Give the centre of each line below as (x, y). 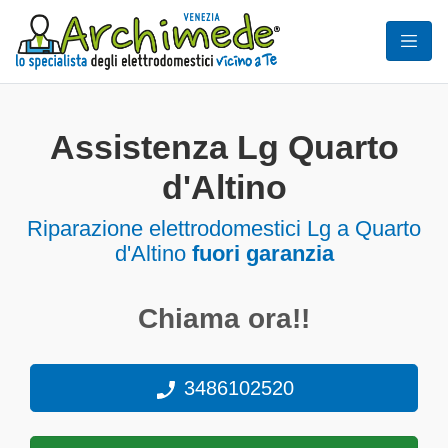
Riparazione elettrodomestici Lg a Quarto (224, 228)
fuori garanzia (262, 253)
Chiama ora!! (224, 318)
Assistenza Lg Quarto (224, 147)
